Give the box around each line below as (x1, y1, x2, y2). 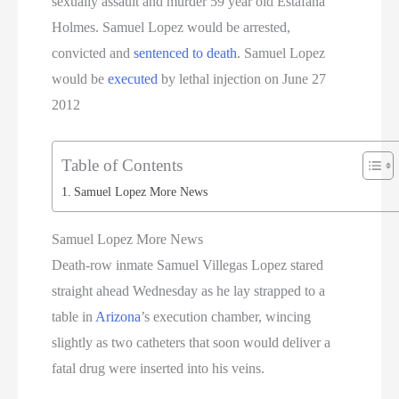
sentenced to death (134, 45, 238, 61)
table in (52, 308, 96, 324)
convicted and (52, 45, 134, 61)
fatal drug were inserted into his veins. (52, 360, 265, 376)
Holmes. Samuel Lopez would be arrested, (52, 20, 291, 36)
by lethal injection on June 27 (158, 71, 327, 87)
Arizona (95, 308, 142, 324)
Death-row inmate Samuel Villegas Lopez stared (52, 256, 324, 273)
